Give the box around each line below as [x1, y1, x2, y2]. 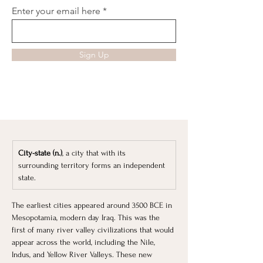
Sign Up [79, 49, 109, 60]
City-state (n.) [18, 148, 62, 157]
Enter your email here [12, 5, 100, 16]
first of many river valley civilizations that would [12, 225, 176, 234]
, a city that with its [62, 148, 128, 157]
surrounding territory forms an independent [18, 160, 167, 170]
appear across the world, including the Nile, [12, 237, 157, 247]
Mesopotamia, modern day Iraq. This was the [12, 213, 162, 222]
